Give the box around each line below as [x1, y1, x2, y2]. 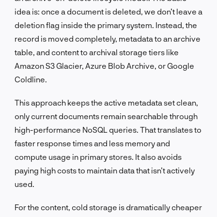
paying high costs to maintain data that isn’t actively [15, 165, 195, 175]
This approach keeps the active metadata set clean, [15, 97, 198, 107]
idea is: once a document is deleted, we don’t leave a [15, 6, 202, 16]
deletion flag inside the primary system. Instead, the [15, 20, 197, 30]
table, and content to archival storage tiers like [15, 47, 179, 57]
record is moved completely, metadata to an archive [15, 33, 201, 43]
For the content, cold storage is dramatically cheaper [15, 202, 202, 212]
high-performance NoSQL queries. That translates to [15, 124, 201, 134]
